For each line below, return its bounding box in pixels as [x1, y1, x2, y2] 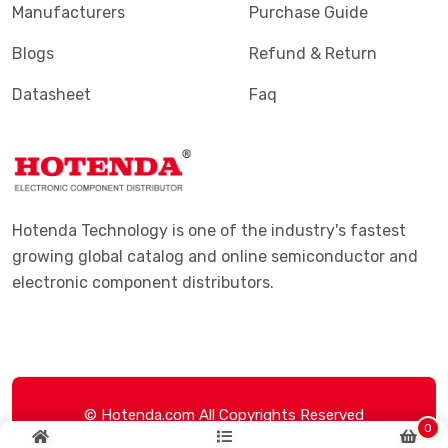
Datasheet [12, 85, 91, 104]
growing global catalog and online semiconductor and [12, 247, 418, 266]
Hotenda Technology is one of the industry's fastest [12, 221, 406, 240]
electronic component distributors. [12, 273, 274, 292]
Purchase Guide [249, 3, 368, 22]
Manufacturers [12, 3, 125, 22]
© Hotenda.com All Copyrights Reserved [84, 406, 364, 424]
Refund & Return [249, 44, 377, 63]
